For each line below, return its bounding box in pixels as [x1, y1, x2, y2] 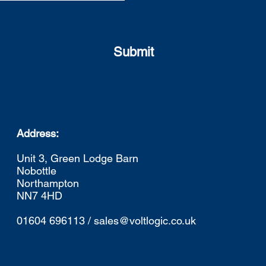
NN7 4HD [17, 189, 62, 202]
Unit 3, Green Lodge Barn [17, 151, 138, 164]
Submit [113, 44, 154, 59]
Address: [17, 126, 59, 140]
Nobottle [17, 164, 56, 177]
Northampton [17, 176, 82, 189]
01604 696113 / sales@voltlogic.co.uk [17, 214, 196, 227]
